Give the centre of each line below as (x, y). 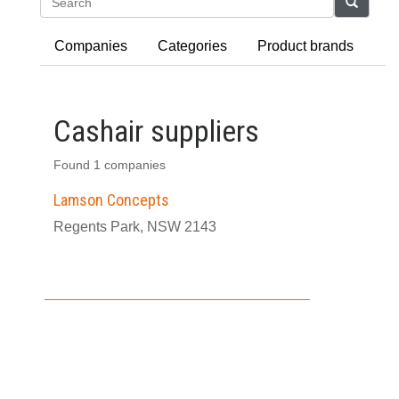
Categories (192, 46)
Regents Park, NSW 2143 (135, 227)
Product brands (305, 46)
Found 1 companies (110, 165)
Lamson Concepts (111, 200)
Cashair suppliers (156, 131)
